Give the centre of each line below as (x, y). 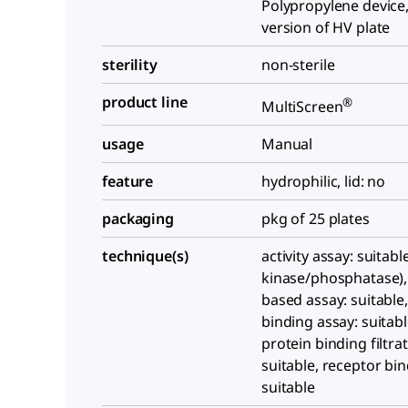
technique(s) (145, 256)
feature (128, 182)
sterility (130, 65)
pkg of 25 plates (316, 219)
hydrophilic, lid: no (324, 182)
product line (145, 102)
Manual (287, 144)
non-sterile (298, 65)
